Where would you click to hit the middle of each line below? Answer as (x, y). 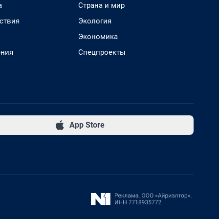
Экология (95, 21)
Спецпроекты (102, 52)
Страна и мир (101, 5)
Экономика (98, 37)
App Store (87, 125)
